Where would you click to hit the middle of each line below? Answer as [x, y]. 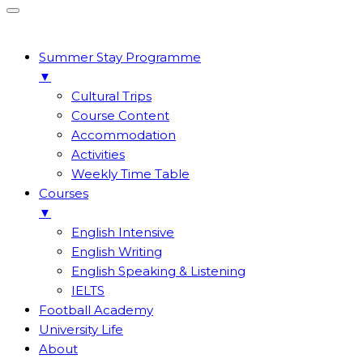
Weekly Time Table [130, 173]
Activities [98, 154]
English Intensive [123, 232]
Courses [64, 193]
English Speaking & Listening [158, 271]
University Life [81, 329]
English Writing [117, 251]
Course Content [120, 115]
